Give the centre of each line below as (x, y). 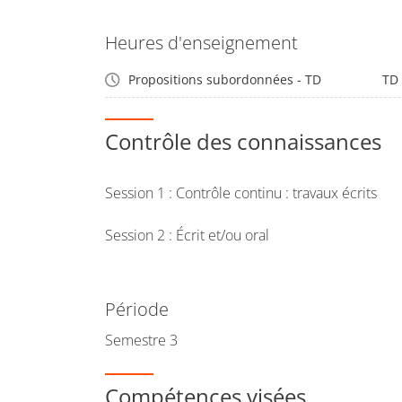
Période (137, 309)
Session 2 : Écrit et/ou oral (187, 235)
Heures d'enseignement (201, 43)
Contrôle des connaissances (243, 141)
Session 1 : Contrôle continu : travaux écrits (241, 193)
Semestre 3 (141, 340)
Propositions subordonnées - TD (225, 79)
